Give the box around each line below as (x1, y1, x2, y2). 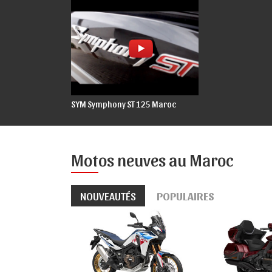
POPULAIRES (163, 189, 214, 202)
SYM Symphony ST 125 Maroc (71, 98, 176, 109)
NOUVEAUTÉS (86, 189, 136, 202)
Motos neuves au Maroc (71, 148, 234, 169)
